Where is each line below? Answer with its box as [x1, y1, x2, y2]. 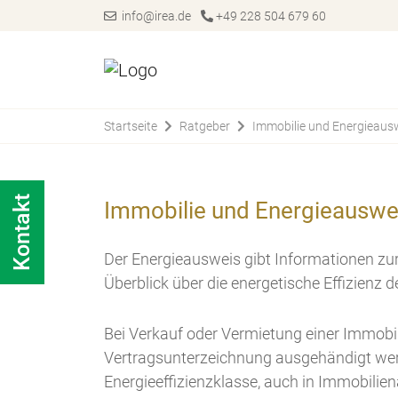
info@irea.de [116, 9, 191, 23]
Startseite [104, 119, 157, 133]
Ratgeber [179, 119, 230, 133]
